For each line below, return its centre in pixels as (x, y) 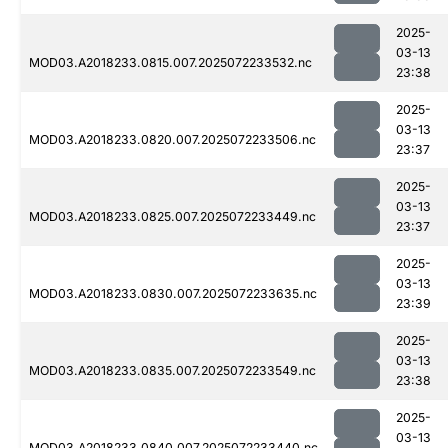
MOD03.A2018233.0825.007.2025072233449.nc (172, 217)
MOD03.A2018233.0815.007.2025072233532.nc (170, 63)
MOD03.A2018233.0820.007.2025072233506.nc (172, 140)
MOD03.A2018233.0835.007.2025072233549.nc (172, 371)
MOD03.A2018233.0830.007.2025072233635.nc (173, 294)
